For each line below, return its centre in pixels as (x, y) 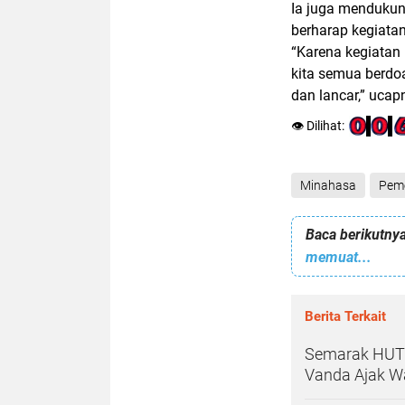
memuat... (339, 257)
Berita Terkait (345, 316)
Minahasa (328, 185)
